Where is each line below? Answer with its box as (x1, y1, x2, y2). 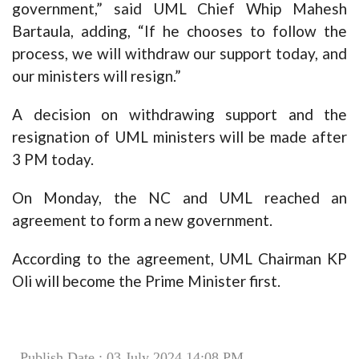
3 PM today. (12, 149, 94, 168)
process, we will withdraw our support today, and (12, 43, 347, 63)
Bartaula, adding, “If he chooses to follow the (12, 21, 347, 40)
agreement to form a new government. (12, 210, 272, 229)
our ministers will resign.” (12, 66, 181, 85)
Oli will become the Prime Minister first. (12, 271, 280, 290)
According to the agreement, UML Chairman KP (12, 248, 347, 268)
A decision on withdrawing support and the (12, 104, 347, 123)
